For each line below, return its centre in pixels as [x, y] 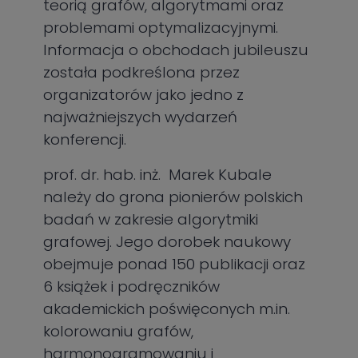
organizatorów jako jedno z [144, 94]
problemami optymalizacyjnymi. [161, 27]
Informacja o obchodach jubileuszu [176, 50]
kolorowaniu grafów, [119, 331]
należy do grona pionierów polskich [173, 197]
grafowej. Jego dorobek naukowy [167, 241]
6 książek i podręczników [132, 286]
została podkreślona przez [142, 72]
